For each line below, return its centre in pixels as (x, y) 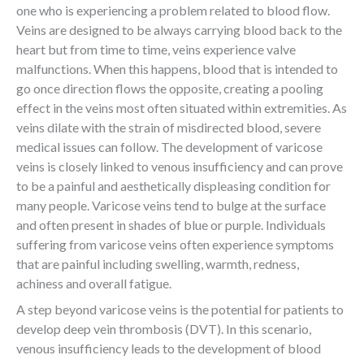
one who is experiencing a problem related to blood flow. (173, 10)
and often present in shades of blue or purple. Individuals (171, 224)
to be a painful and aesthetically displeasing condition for (173, 185)
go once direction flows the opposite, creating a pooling (170, 88)
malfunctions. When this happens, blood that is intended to (177, 68)
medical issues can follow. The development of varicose (169, 146)
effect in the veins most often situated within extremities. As (182, 107)
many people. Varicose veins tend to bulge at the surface (171, 205)
